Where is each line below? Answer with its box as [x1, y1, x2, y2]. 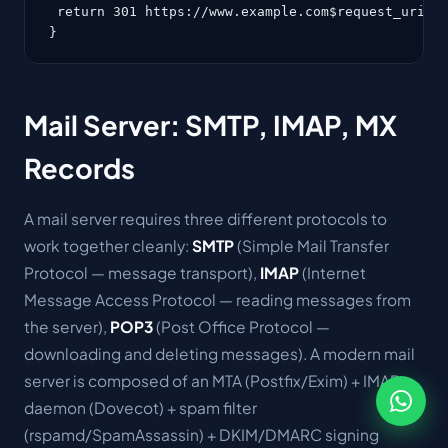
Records [24, 150, 135, 185]
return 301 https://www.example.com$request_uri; [49, 3, 433, 19]
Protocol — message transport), [24, 263, 260, 282]
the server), [24, 317, 110, 336]
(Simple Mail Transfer [234, 236, 389, 255]
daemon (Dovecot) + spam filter [24, 398, 257, 417]
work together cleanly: [24, 236, 192, 255]
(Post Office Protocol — [153, 317, 330, 336]
